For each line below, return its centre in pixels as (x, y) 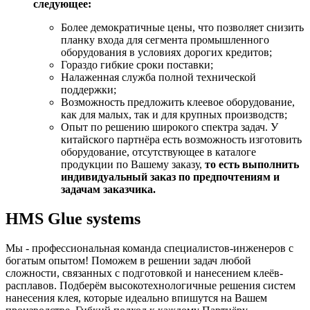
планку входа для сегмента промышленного (165, 39)
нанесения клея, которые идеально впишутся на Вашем (136, 298)
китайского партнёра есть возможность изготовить (181, 139)
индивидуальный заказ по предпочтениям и (170, 176)
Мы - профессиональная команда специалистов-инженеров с (149, 248)
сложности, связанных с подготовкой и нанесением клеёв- (144, 273)
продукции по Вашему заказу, (133, 164)
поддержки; (89, 89)
